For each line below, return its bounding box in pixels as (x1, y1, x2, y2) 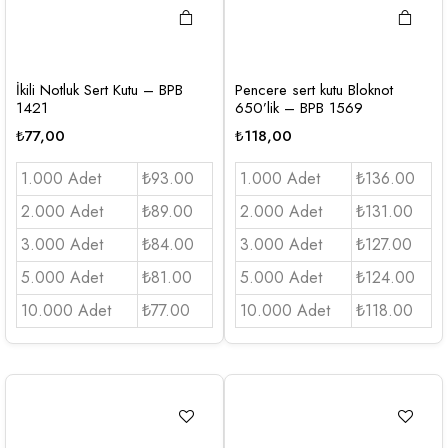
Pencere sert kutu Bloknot (235, 78, 393, 101)
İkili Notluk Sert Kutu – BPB (16, 78, 183, 101)
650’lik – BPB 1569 (235, 96, 363, 119)
